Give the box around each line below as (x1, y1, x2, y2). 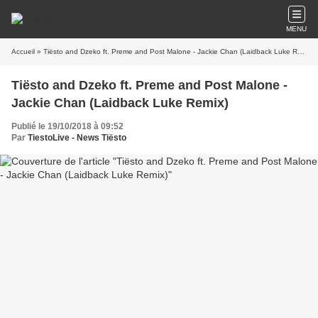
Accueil (11, 48, 35, 55)
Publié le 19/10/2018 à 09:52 (11, 121, 124, 131)
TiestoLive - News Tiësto (28, 133, 126, 143)
